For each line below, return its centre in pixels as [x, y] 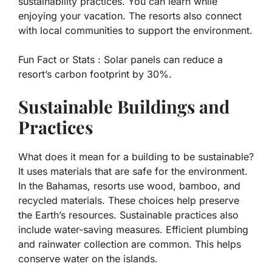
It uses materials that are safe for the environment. [133, 172]
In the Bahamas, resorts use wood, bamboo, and [129, 186]
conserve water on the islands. [88, 259]
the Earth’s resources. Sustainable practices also [128, 215]
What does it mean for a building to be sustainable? [136, 157]
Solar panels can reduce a [162, 60]
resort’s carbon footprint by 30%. [95, 74]
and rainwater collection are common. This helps [130, 244]
